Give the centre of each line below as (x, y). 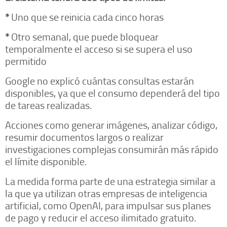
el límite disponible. (46, 161)
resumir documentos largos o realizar (84, 137)
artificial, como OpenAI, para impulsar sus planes (108, 205)
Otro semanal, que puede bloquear (84, 37)
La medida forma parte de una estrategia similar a (110, 181)
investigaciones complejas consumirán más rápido (112, 149)
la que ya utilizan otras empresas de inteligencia (106, 193)
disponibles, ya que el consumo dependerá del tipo (112, 93)
